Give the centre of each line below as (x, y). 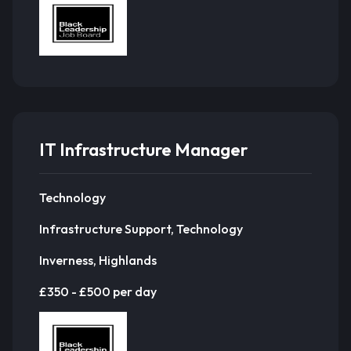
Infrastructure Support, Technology (141, 228)
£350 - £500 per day (98, 291)
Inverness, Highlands (98, 260)
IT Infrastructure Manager (143, 150)
